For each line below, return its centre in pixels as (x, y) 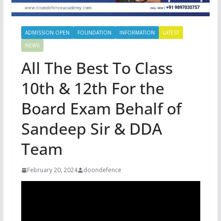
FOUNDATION (94, 33)
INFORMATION (137, 33)
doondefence (102, 170)
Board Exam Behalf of (101, 109)
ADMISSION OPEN (47, 33)
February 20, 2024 (52, 170)
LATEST (171, 33)
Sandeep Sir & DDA (92, 129)
